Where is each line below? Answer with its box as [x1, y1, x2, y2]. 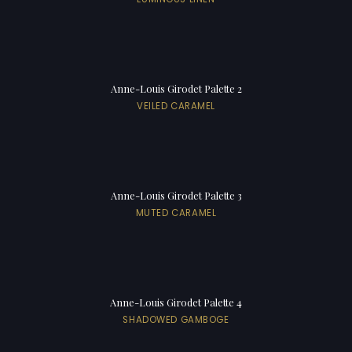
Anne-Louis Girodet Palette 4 [110, 295, 242, 309]
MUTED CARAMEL [135, 206, 217, 219]
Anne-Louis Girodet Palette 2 [110, 81, 242, 95]
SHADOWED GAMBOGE [123, 313, 229, 326]
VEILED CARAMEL [136, 99, 216, 112]
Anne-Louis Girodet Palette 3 [110, 188, 242, 202]
